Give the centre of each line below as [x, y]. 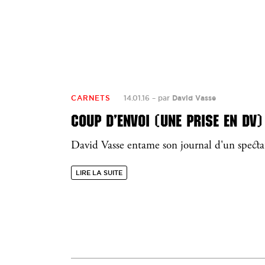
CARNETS [91, 98]
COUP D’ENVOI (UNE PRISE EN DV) [167, 121]
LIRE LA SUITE [99, 172]
